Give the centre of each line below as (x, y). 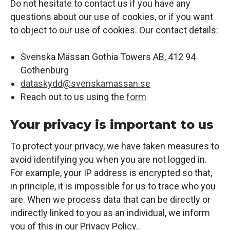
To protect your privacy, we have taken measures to (115, 146)
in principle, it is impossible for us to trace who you (113, 186)
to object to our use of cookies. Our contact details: (114, 30)
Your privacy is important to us (112, 125)
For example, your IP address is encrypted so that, (111, 172)
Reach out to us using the (73, 97)
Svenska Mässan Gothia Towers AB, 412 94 (108, 57)
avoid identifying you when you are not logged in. (109, 159)
